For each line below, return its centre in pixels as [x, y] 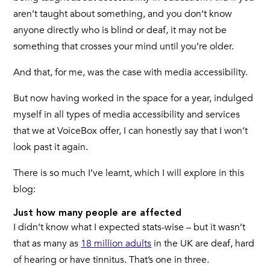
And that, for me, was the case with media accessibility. [131, 73]
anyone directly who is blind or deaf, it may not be [120, 30]
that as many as [47, 244]
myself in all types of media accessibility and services [127, 115]
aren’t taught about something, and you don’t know [123, 14]
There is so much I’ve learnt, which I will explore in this [129, 173]
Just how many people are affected [98, 214]
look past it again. [51, 147]
